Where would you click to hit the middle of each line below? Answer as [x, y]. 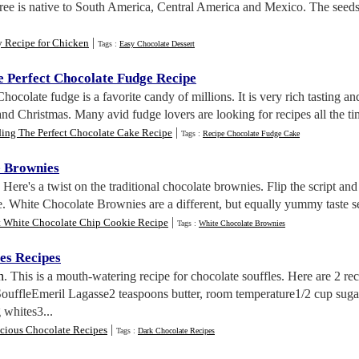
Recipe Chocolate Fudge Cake [251, 133]
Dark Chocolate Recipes [176, 331]
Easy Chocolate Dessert [157, 44]
